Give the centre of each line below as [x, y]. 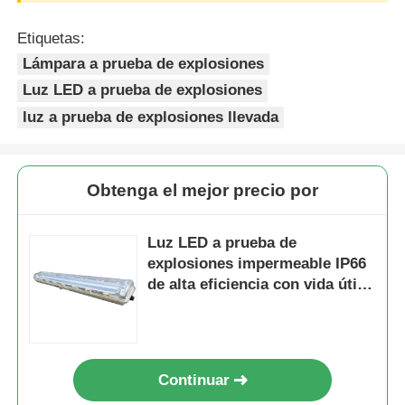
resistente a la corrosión [235, 325]
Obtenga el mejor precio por [202, 190]
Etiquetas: [52, 38]
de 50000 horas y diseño [234, 305]
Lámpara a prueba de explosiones [144, 63]
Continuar [193, 380]
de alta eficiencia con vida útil [255, 284]
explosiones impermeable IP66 [257, 263]
